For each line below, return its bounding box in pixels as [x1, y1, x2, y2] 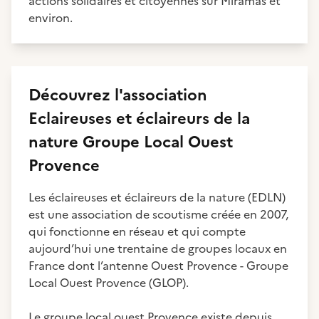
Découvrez [28, 83, 115, 107]
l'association [115, 83, 207, 107]
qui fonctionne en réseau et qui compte [28, 223, 246, 240]
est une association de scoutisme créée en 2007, [28, 206, 288, 223]
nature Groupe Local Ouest [28, 130, 233, 154]
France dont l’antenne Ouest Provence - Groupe [28, 257, 288, 274]
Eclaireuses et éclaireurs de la [28, 107, 250, 130]
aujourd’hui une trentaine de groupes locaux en [28, 240, 287, 257]
